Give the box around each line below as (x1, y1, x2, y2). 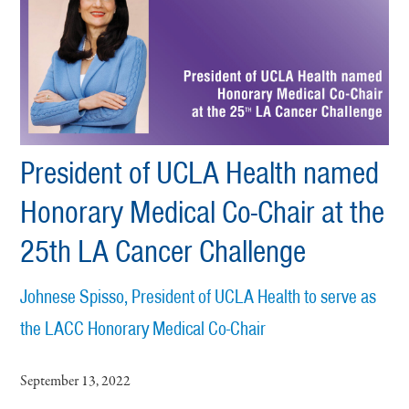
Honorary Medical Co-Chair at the (20, 191, 385, 232)
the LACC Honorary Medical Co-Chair (20, 315, 267, 341)
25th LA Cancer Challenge (20, 230, 307, 271)
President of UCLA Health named (20, 152, 380, 193)
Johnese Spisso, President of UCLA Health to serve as (20, 283, 377, 309)
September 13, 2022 (20, 371, 131, 392)
